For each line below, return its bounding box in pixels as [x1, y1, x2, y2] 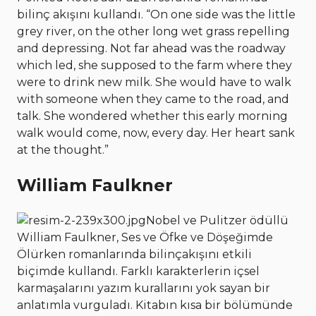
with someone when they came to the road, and [17, 92, 289, 106]
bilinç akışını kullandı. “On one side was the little [17, 7, 296, 21]
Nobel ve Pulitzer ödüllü [146, 213, 288, 227]
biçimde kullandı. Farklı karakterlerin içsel [17, 264, 260, 278]
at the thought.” [17, 142, 109, 157]
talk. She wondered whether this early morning [17, 109, 288, 123]
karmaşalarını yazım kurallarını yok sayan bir [17, 281, 270, 295]
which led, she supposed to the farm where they [17, 58, 292, 72]
